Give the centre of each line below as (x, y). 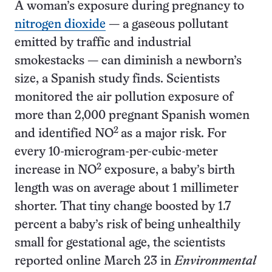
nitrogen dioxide (60, 25)
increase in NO (56, 170)
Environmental (215, 261)
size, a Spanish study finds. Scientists (117, 79)
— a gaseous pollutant (167, 25)
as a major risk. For (174, 134)
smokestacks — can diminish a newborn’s (128, 61)
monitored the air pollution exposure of (124, 97)
